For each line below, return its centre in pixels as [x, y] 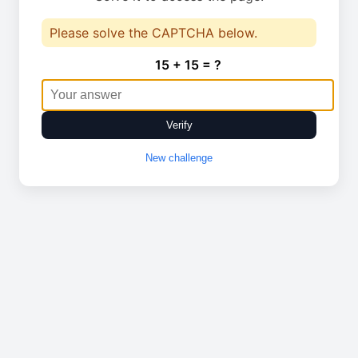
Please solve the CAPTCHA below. [153, 33]
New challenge [179, 158]
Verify [179, 125]
